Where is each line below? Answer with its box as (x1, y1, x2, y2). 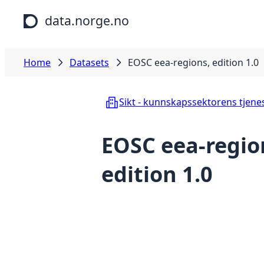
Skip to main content (5, 5, 97, 18)
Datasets (70, 56, 109, 69)
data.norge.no (45, 12, 129, 29)
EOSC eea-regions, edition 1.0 (128, 56, 259, 69)
